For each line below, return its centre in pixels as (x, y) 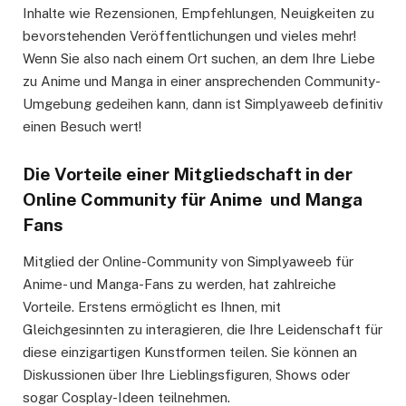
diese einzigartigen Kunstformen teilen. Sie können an (190, 353)
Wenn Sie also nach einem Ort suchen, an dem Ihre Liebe (199, 58)
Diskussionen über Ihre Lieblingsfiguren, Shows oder (186, 375)
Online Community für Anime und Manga (193, 199)
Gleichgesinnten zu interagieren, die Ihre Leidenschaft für (203, 330)
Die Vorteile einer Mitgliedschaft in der (188, 174)
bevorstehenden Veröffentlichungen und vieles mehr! (189, 35)
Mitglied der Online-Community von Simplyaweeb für (188, 262)
